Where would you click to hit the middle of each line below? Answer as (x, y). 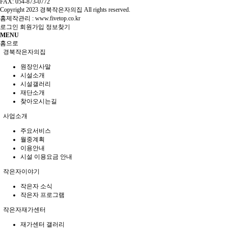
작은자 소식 (36, 186)
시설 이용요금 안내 (46, 156)
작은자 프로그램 (42, 195)
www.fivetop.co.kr (58, 18)
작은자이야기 (21, 171)
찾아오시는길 (39, 101)
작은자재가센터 (24, 209)
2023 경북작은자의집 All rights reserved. (80, 9)
